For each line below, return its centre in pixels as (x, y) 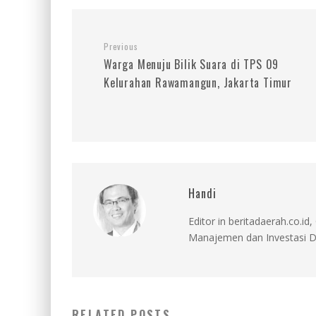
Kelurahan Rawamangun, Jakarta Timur (198, 83)
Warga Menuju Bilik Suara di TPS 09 (192, 64)
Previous (121, 46)
